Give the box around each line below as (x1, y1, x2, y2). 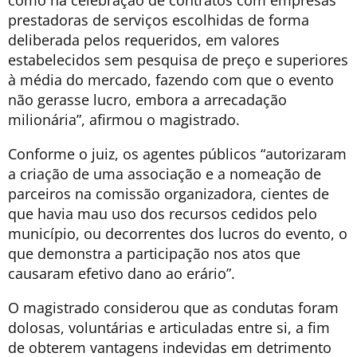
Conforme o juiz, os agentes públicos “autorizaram (8, 144, 347, 164)
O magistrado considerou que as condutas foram (8, 298, 339, 318)
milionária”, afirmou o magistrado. (8, 110, 240, 130)
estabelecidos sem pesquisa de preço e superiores (8, 50, 348, 70)
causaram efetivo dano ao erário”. (8, 264, 235, 284)
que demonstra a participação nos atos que (8, 244, 300, 264)
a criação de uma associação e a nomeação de (8, 164, 321, 184)
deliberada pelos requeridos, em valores (8, 30, 280, 50)
